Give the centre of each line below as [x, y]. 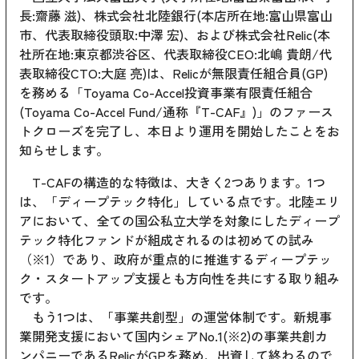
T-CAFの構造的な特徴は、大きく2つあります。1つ [172, 182]
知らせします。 [64, 150]
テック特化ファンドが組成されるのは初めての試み [167, 240]
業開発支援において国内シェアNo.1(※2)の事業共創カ [173, 336]
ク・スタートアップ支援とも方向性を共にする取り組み [179, 278]
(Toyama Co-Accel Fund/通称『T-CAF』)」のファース [176, 112]
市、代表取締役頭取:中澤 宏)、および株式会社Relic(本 [175, 35]
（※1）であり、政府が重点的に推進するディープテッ [175, 259]
